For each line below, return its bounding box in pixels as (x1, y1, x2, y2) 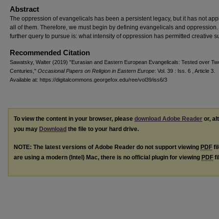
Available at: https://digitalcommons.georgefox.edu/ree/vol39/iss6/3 (10, 76, 167, 83)
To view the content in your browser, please (14, 115, 134, 122)
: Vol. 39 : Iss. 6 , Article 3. (154, 67, 215, 74)
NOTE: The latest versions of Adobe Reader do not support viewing (14, 143, 200, 151)
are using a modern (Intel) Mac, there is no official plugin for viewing (14, 153, 201, 161)
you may (14, 125, 39, 132)
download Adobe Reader (134, 115, 202, 122)
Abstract (10, 4, 39, 13)
